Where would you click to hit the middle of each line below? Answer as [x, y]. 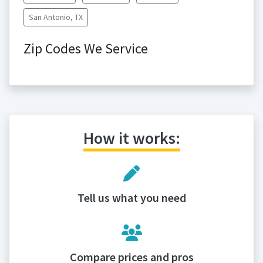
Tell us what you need [131, 198]
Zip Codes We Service [86, 48]
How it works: [131, 138]
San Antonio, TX [56, 17]
